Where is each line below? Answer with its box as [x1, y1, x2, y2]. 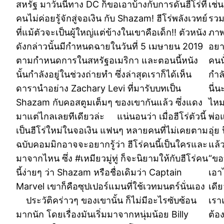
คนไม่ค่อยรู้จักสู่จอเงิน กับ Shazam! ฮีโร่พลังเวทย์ [16, 12, 207, 23]
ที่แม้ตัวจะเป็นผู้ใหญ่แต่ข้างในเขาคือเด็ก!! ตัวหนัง [16, 26, 206, 37]
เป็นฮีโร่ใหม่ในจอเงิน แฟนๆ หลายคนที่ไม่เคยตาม [16, 124, 208, 135]
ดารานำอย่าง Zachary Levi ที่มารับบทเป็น [16, 82, 181, 93]
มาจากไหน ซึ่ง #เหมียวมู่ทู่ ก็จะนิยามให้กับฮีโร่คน [16, 152, 208, 163]
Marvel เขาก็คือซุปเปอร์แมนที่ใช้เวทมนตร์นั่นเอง [16, 180, 205, 191]
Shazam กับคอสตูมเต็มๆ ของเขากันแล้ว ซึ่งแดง [16, 96, 202, 107]
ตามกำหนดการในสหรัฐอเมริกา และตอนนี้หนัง [16, 54, 198, 65]
